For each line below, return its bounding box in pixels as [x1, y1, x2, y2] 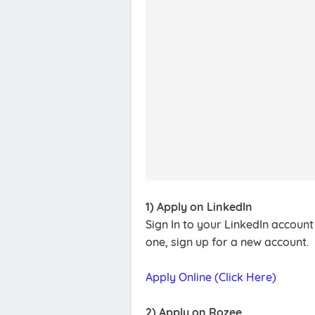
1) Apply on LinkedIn [146, 200, 252, 214]
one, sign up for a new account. [146, 235, 309, 249]
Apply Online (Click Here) [146, 270, 276, 284]
